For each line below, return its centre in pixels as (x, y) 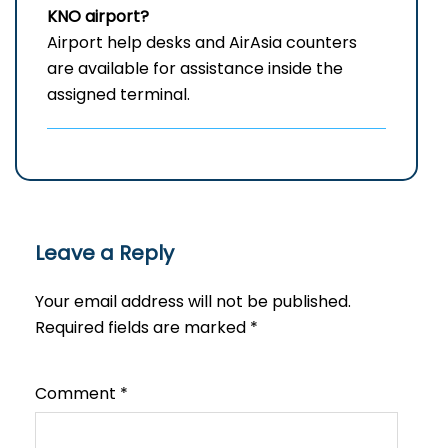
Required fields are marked (142, 328)
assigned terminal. (118, 95)
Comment (77, 394)
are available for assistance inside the (195, 69)
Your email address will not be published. (193, 302)
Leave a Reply (104, 253)
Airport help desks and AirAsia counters (202, 43)
